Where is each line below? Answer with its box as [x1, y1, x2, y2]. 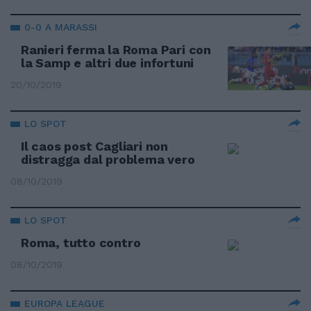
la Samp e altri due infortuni [21, 56, 194, 70]
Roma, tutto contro [21, 235, 141, 250]
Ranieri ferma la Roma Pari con [21, 42, 212, 57]
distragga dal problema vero [21, 152, 195, 167]
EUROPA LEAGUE [24, 298, 105, 309]
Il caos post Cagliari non [21, 139, 169, 153]
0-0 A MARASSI [24, 22, 97, 33]
